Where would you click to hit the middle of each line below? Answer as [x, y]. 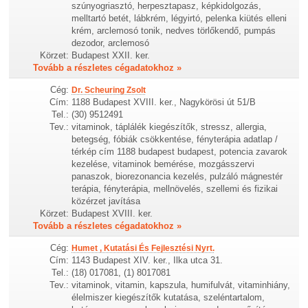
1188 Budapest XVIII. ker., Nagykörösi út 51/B [164, 102]
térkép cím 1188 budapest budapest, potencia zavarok [180, 152]
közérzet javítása [106, 201]
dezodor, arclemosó [111, 43]
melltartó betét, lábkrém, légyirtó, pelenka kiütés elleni [179, 19]
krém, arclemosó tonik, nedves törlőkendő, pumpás [174, 31]
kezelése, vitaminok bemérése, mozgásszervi [163, 164]
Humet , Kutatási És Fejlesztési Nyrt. [143, 249]
